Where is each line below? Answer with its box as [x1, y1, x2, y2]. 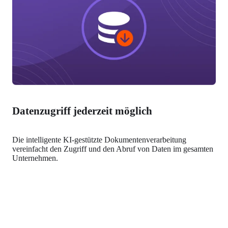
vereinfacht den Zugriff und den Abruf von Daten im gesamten [12, 144, 214, 153]
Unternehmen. [12, 153, 59, 162]
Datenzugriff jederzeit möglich [12, 104, 153, 117]
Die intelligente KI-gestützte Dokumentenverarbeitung [12, 135, 187, 144]
